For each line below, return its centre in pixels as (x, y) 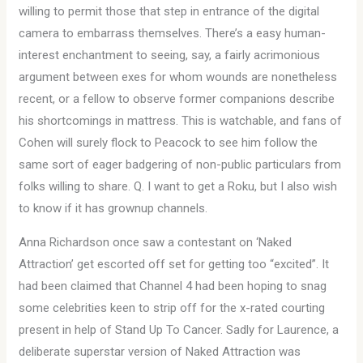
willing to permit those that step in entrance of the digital (169, 11)
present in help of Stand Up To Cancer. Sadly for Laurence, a (179, 330)
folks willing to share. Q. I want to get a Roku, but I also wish (178, 186)
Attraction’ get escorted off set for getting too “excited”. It (174, 264)
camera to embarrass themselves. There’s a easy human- (173, 33)
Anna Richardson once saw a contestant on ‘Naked (156, 242)
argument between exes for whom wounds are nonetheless (178, 77)
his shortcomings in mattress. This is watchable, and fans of (181, 121)
